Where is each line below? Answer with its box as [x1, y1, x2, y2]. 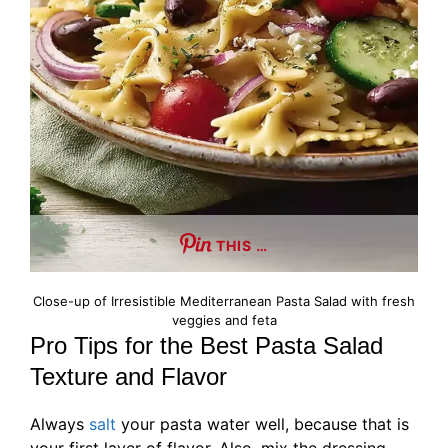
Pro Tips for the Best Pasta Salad [30, 332, 383, 360]
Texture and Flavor [30, 363, 227, 391]
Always [30, 414, 89, 435]
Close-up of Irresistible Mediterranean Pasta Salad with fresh [33, 293, 415, 310]
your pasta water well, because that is [116, 414, 409, 435]
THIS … [216, 237, 268, 255]
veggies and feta [171, 312, 277, 329]
